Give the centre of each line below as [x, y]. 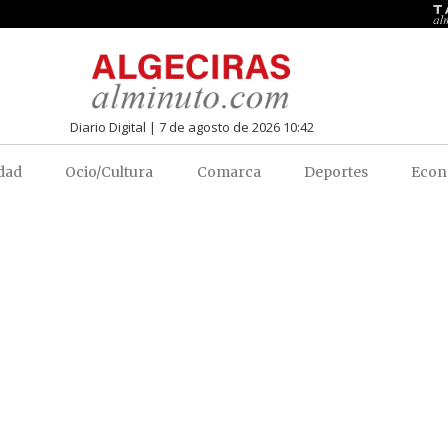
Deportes [336, 171]
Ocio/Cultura [109, 171]
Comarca [228, 171]
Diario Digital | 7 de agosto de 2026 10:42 [191, 126]
